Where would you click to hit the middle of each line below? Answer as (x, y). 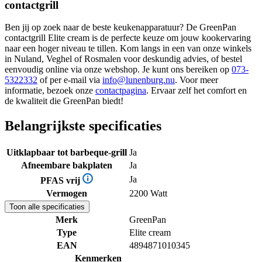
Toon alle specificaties (47, 207)
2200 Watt (148, 194)
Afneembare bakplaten (67, 166)
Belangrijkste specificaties (83, 126)
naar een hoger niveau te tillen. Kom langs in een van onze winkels (128, 49)
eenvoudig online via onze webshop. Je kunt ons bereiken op (118, 70)
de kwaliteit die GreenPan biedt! (64, 101)
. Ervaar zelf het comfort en (196, 91)
